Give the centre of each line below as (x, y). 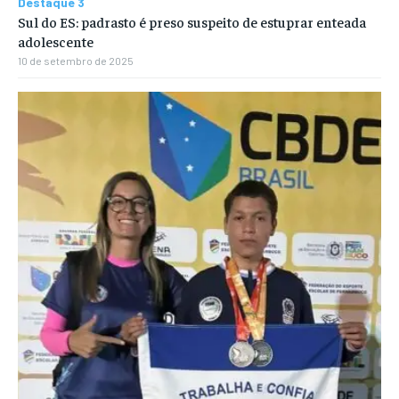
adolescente (56, 41)
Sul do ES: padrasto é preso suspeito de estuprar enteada (192, 21)
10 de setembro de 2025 (76, 61)
